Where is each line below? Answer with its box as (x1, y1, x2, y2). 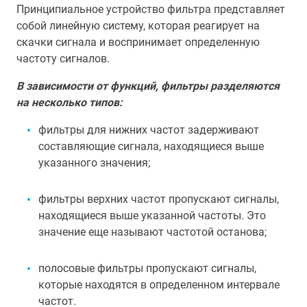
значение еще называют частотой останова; (38, 225, 267, 238)
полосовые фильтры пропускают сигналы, (38, 262, 256, 275)
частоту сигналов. (16, 52, 110, 65)
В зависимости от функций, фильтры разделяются (16, 79, 280, 93)
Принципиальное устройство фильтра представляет (16, 3, 285, 16)
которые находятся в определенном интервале (38, 278, 280, 291)
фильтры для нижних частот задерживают (38, 123, 259, 136)
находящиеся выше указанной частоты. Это (38, 209, 266, 222)
